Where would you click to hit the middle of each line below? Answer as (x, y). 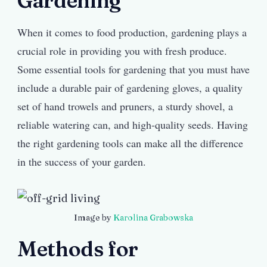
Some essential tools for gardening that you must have (133, 69)
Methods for (78, 249)
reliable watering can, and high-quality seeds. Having (133, 125)
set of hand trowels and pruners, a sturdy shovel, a (125, 106)
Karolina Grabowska (153, 218)
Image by (94, 218)
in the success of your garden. (82, 162)
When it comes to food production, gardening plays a (132, 32)
